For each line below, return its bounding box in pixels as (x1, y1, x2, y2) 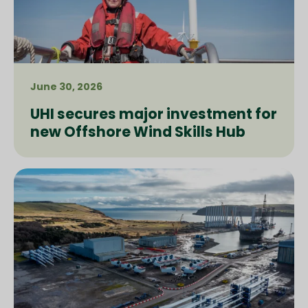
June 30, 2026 (30, 80, 102, 94)
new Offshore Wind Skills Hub (30, 122, 245, 142)
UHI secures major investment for (30, 104, 277, 124)
